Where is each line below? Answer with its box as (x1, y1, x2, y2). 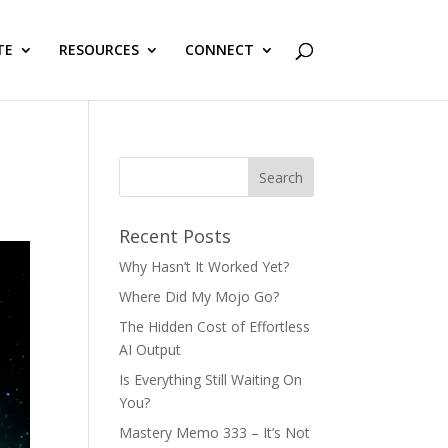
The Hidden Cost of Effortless (119, 317, 311, 336)
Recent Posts (119, 224, 232, 248)
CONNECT (184, 40, 254, 59)
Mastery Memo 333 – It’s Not (119, 423, 311, 442)
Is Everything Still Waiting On (119, 370, 303, 389)
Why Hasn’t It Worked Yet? (119, 257, 290, 276)
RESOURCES (58, 40, 139, 59)
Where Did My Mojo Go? (119, 287, 280, 306)
